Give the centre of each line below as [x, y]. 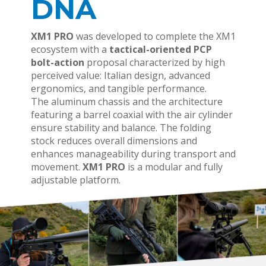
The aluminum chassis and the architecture [126, 102]
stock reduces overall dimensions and [114, 141]
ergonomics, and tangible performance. [118, 88]
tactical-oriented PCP [160, 49]
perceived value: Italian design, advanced [120, 75]
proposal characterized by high [154, 62]
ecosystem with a [70, 49]
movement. [56, 167]
